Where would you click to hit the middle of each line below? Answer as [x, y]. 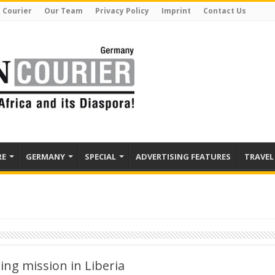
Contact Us [225, 11]
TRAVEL [259, 157]
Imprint [176, 11]
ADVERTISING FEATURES [183, 157]
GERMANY [45, 157]
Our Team [64, 11]
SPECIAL [100, 157]
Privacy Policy [122, 11]
